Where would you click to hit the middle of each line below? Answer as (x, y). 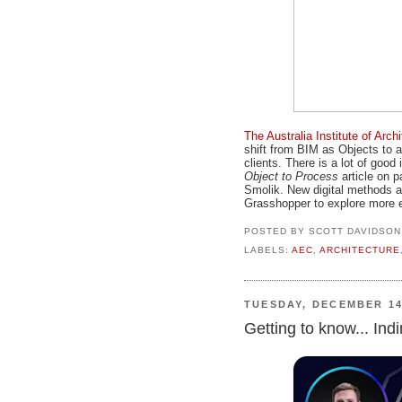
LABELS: (268, 250)
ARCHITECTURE (359, 250)
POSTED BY (276, 231)
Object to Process (291, 177)
